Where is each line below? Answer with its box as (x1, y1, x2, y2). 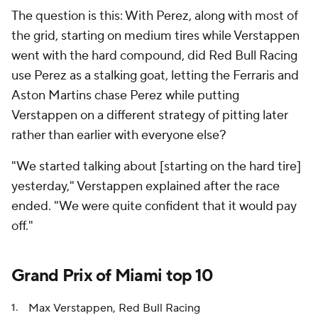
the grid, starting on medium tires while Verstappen (11, 28, 300, 44)
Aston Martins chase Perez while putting (11, 87, 239, 104)
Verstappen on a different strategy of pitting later (11, 107, 288, 124)
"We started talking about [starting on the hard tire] (11, 158, 301, 175)
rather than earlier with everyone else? (11, 127, 226, 143)
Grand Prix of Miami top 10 (11, 265, 214, 287)
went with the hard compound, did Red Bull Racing (11, 48, 297, 64)
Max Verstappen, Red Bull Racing (28, 301, 200, 315)
